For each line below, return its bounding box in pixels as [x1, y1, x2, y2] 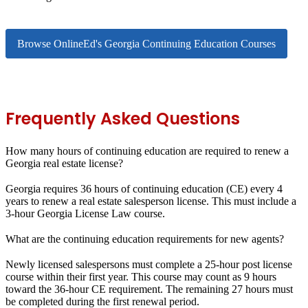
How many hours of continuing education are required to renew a [5, 144, 289, 157]
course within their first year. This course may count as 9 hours [5, 271, 276, 283]
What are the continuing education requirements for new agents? [5, 233, 284, 245]
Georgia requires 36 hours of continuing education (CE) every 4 [5, 182, 283, 195]
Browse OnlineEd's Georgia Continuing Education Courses [17, 37, 276, 49]
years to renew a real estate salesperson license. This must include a [5, 195, 296, 207]
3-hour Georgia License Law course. [5, 207, 165, 219]
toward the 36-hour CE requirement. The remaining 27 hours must [5, 283, 293, 296]
